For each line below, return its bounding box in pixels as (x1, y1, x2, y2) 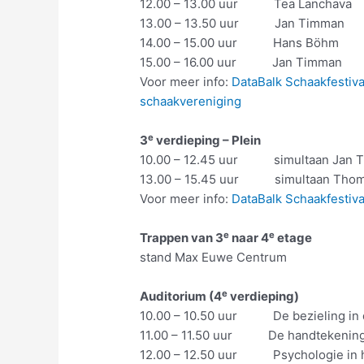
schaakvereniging (140, 93, 242, 110)
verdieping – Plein (154, 132, 262, 149)
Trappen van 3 (140, 230, 224, 246)
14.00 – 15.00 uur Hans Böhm (140, 35, 340, 51)
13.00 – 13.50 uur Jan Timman (140, 15, 345, 32)
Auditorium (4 (140, 288, 223, 305)
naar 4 (229, 230, 270, 246)
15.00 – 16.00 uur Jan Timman (140, 54, 343, 71)
